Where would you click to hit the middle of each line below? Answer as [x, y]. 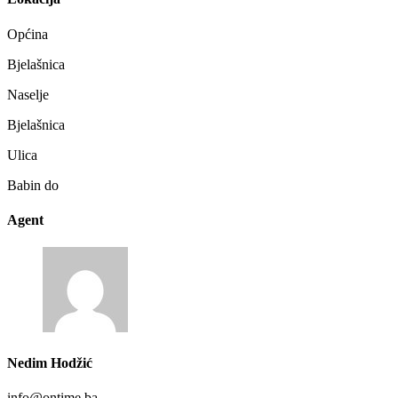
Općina [28, 34]
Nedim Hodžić [50, 362]
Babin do [33, 185]
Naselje [28, 94]
